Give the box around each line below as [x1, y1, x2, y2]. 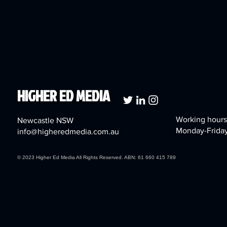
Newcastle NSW [17, 116, 73, 125]
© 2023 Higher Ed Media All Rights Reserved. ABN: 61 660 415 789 [17, 154, 176, 160]
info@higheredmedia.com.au [17, 127, 119, 136]
